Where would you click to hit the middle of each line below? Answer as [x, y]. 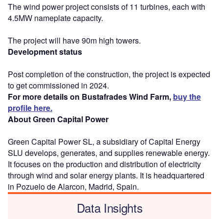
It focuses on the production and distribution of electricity [104, 164]
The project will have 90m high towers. [74, 40]
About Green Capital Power [58, 119]
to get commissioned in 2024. [58, 85]
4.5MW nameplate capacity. [55, 18]
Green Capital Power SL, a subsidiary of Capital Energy [104, 141]
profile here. [30, 108]
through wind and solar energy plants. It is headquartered [106, 175]
